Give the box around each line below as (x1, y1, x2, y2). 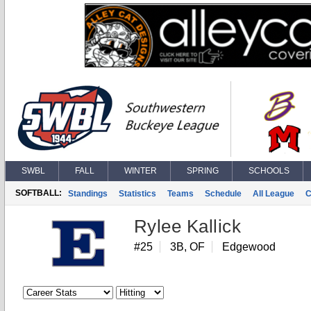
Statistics (119, 189, 156, 199)
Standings (68, 189, 108, 199)
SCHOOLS (249, 166, 289, 176)
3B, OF (170, 241, 205, 253)
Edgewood (222, 241, 276, 253)
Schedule (205, 189, 242, 199)
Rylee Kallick (134, 216, 242, 237)
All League (253, 189, 294, 199)
